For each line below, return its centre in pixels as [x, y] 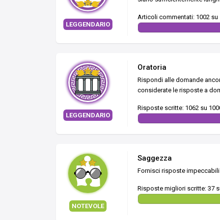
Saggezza [155, 158]
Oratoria [152, 67]
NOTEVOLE [88, 206]
